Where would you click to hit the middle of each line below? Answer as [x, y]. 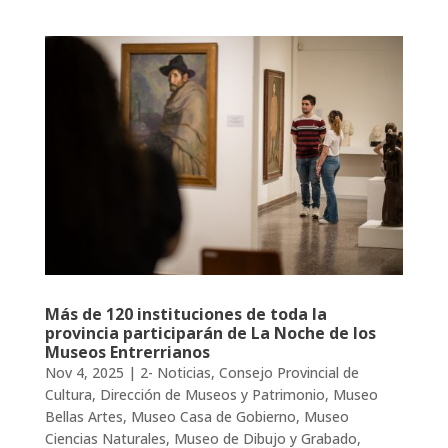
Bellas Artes [83, 416]
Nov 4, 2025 [84, 372]
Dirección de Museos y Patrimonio [212, 394]
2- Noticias [175, 372]
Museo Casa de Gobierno [213, 416]
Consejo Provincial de [288, 372]
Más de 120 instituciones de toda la [185, 313]
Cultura [68, 394]
